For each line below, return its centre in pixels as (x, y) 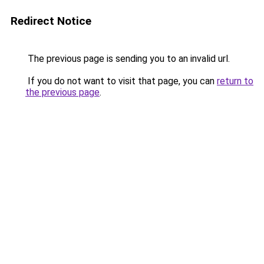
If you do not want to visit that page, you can (121, 81)
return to (235, 81)
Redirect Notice (51, 21)
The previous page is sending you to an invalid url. (128, 59)
